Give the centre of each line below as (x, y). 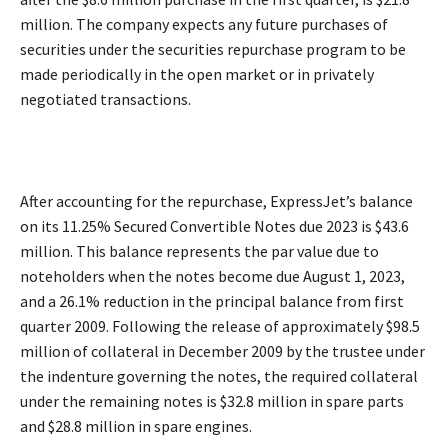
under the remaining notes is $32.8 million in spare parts (212, 400)
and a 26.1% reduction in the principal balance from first (212, 300)
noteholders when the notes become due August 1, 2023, (212, 275)
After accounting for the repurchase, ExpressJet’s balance (216, 200)
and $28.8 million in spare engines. (136, 425)
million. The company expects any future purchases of (204, 23)
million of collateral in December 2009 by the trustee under (222, 350)
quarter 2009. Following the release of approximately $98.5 (220, 325)
